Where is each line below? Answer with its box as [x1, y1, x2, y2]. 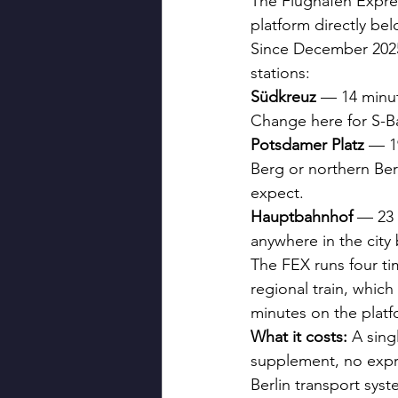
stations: [251, 63, 310, 83]
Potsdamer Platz [251, 135, 364, 155]
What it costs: [251, 327, 347, 346]
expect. [251, 183, 304, 203]
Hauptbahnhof [251, 207, 353, 227]
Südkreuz [251, 87, 316, 107]
